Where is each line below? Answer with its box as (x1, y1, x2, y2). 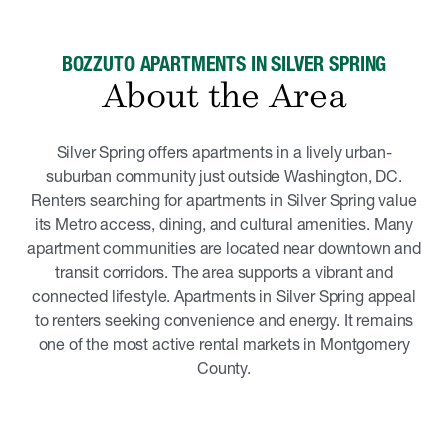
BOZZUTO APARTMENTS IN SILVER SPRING (61, 52, 387, 76)
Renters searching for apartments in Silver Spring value (31, 190, 417, 210)
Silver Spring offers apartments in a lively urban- (56, 142, 392, 162)
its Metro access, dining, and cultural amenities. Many (34, 214, 414, 234)
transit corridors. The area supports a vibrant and (55, 262, 393, 282)
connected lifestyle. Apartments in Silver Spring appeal (32, 286, 416, 306)
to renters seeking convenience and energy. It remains (34, 310, 414, 330)
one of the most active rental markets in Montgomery (38, 334, 410, 354)
